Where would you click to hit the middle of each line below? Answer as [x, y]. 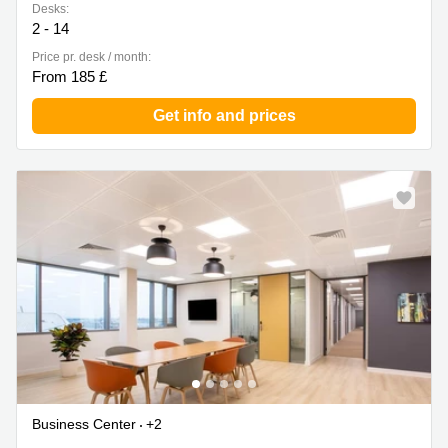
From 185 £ [69, 76]
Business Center [84, 424]
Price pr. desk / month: [91, 57]
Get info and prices [224, 115]
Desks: [50, 9]
